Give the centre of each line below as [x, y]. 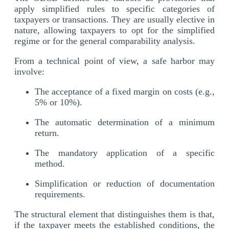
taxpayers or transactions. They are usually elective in [114, 19]
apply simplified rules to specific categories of [114, 8]
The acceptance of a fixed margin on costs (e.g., [125, 91]
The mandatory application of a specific [125, 153]
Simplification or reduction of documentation [125, 183]
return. [47, 133]
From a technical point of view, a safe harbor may [114, 61]
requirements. [60, 194]
